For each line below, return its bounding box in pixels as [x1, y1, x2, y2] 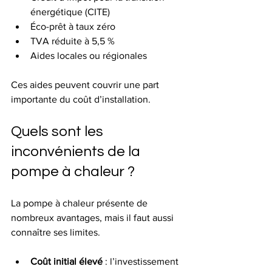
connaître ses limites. [11, 226, 100, 237]
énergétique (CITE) [30, 6, 110, 17]
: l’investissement [103, 256, 181, 267]
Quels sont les [11, 123, 106, 139]
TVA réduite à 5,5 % [30, 35, 115, 46]
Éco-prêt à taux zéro [30, 21, 115, 32]
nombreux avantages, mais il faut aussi [11, 212, 176, 223]
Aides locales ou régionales [30, 50, 147, 61]
